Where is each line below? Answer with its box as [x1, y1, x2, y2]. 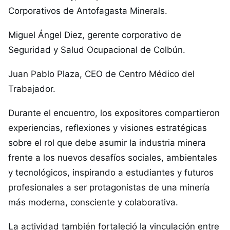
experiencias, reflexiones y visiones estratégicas [8, 123, 207, 133]
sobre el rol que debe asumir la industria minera [8, 138, 206, 148]
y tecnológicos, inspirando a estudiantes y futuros [8, 167, 214, 178]
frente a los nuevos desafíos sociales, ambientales [8, 152, 217, 163]
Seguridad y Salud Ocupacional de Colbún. [8, 45, 185, 55]
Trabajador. [8, 84, 55, 94]
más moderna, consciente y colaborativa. [8, 197, 178, 207]
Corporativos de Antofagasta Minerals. [8, 6, 167, 16]
